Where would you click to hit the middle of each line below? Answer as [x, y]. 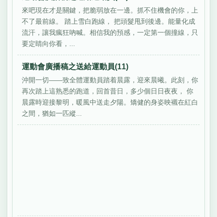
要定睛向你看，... [49, 43]
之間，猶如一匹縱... [52, 113]
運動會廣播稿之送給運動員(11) [75, 66]
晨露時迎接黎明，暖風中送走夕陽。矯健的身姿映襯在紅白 [110, 102]
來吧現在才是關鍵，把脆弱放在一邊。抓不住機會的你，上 [110, 10]
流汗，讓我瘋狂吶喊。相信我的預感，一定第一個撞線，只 [110, 32]
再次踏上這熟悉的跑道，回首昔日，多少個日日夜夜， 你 [108, 91]
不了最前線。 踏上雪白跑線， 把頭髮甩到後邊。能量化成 [109, 21]
